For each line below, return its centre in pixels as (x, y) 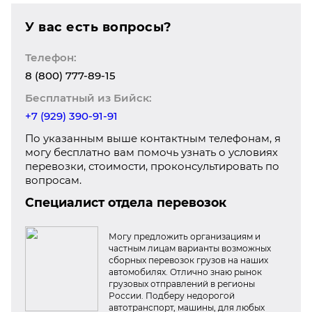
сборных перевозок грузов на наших (188, 260)
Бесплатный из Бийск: (88, 98)
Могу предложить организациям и (185, 236)
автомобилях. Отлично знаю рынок (185, 272)
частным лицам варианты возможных (190, 248)
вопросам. (53, 180)
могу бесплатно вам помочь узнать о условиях (151, 152)
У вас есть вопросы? (99, 27)
